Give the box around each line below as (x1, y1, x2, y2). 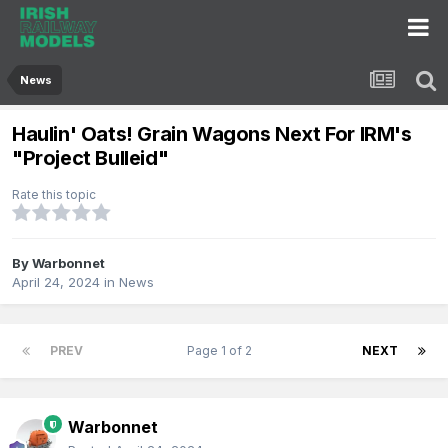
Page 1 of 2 (187, 343, 258, 359)
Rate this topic (12, 187, 96, 203)
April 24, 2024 (12, 274, 100, 291)
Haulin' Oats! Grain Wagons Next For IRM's (12, 122, 412, 147)
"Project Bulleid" (12, 146, 169, 171)
